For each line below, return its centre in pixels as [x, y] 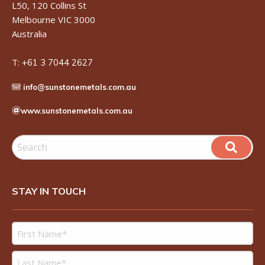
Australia [29, 34]
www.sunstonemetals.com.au [77, 111]
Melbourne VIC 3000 [54, 20]
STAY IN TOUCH [49, 191]
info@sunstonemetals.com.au [80, 87]
